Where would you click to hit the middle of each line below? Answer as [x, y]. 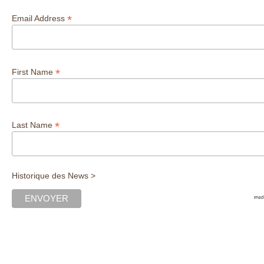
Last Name [33, 125]
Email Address [39, 18]
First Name [34, 72]
